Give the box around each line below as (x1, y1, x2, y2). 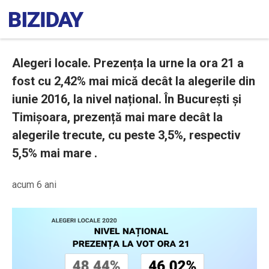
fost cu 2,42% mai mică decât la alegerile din (12, 74, 255, 88)
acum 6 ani (12, 179, 56, 190)
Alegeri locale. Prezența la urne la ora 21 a (12, 56, 244, 70)
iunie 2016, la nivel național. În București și (12, 92, 241, 106)
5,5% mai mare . (12, 146, 103, 160)
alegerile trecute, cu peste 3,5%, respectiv (12, 128, 241, 142)
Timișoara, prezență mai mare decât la (12, 110, 223, 124)
